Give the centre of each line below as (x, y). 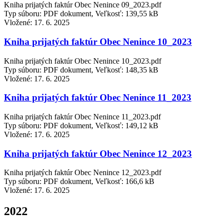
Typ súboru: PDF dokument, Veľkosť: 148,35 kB (81, 70)
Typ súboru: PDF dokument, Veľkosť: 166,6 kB (79, 182)
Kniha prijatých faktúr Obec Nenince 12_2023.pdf (83, 173)
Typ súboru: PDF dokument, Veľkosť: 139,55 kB (81, 14)
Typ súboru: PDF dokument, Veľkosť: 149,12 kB (81, 126)
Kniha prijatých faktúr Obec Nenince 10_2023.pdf (83, 61)
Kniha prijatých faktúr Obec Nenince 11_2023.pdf (82, 117)
